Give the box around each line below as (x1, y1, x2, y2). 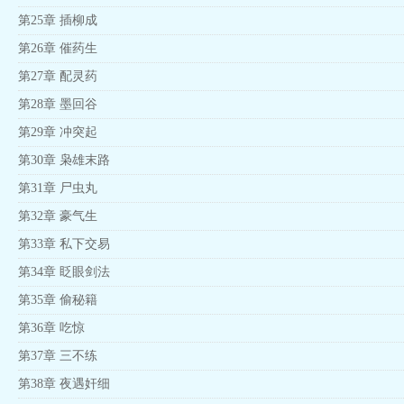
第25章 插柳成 (18, 14, 97, 27)
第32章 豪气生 (18, 209, 97, 223)
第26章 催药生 (18, 41, 97, 55)
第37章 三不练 (18, 349, 97, 363)
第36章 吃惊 (18, 321, 85, 335)
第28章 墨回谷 (18, 97, 97, 111)
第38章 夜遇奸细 (18, 377, 110, 390)
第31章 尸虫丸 (18, 181, 97, 195)
